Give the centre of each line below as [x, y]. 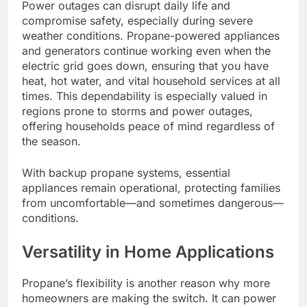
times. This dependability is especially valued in [145, 96]
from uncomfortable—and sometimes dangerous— [153, 203]
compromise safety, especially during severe [137, 21]
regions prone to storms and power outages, [137, 111]
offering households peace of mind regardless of [148, 126]
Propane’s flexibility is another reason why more [146, 283]
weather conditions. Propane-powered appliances [151, 36]
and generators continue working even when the [146, 51]
